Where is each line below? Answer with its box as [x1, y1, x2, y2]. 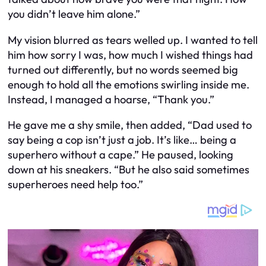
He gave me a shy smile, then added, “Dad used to [8, 118, 252, 132]
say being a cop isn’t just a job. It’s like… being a [8, 133, 236, 147]
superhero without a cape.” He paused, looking [8, 148, 233, 162]
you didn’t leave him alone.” [8, 7, 140, 21]
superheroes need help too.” [8, 178, 143, 192]
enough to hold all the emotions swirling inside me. [8, 77, 249, 91]
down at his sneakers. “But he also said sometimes [8, 163, 249, 177]
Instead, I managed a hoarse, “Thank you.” [8, 92, 214, 106]
